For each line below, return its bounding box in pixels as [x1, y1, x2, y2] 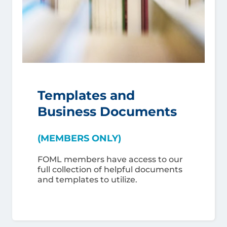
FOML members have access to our [37, 155, 183, 164]
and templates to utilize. [37, 175, 137, 184]
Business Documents [37, 104, 177, 119]
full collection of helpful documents [37, 165, 182, 174]
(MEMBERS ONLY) [37, 133, 121, 144]
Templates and [37, 88, 135, 103]
